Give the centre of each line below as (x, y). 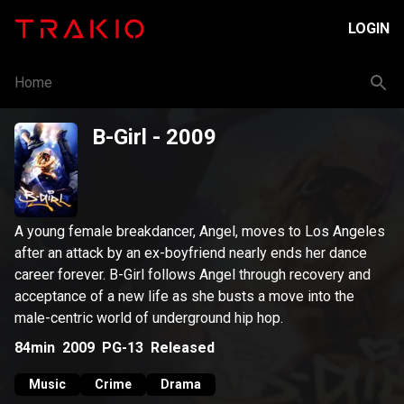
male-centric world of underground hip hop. (149, 318)
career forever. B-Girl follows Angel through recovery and (193, 275)
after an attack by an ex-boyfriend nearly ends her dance (191, 253)
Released (183, 347)
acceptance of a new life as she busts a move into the (184, 296)
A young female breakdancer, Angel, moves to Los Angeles (200, 231)
